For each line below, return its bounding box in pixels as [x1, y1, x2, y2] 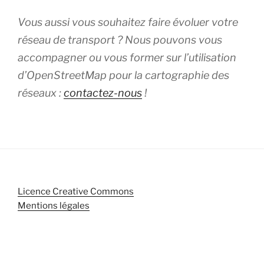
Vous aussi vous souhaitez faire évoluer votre [18, 15, 238, 28]
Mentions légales [18, 200, 90, 212]
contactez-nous [64, 86, 142, 99]
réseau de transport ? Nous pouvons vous [18, 33, 222, 46]
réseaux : [18, 86, 64, 99]
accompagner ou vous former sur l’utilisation [18, 51, 236, 64]
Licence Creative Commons [18, 186, 134, 197]
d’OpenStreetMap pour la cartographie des [18, 68, 229, 81]
